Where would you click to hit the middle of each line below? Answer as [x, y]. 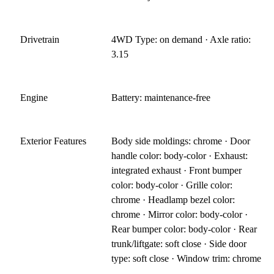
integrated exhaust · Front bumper [177, 170]
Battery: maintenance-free [161, 97]
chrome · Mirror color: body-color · [180, 214]
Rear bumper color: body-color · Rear [184, 229]
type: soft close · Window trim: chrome [187, 258]
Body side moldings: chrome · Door [181, 141]
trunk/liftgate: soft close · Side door [179, 243]
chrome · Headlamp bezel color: [173, 199]
